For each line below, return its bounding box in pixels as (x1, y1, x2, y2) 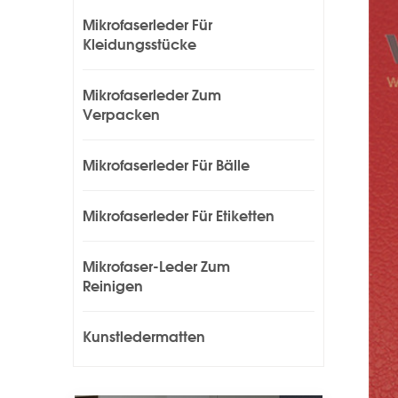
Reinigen (83, 276, 143, 295)
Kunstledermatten (83, 327, 205, 346)
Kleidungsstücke (83, 35, 196, 53)
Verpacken (83, 105, 160, 123)
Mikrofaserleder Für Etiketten (83, 206, 275, 225)
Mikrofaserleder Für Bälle (83, 155, 250, 174)
